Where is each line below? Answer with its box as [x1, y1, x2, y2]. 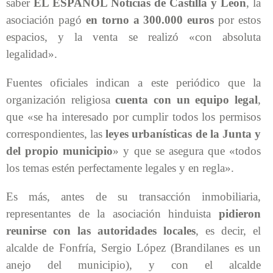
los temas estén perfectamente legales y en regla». [6, 161, 237, 174]
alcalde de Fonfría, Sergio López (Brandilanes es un [6, 241, 261, 254]
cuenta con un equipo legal [115, 93, 258, 106]
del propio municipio [6, 144, 113, 157]
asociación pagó [6, 13, 86, 26]
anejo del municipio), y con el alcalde [6, 258, 261, 271]
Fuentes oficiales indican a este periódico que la [6, 76, 261, 89]
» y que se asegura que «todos [113, 144, 261, 157]
